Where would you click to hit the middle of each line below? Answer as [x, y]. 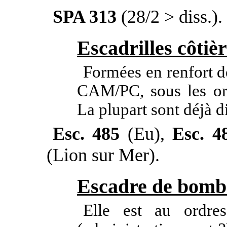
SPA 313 [85, 16]
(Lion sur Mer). [103, 155]
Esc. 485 [86, 134]
